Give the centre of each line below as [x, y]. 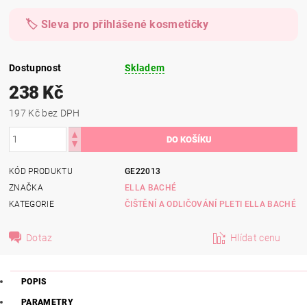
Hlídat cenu [256, 237]
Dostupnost [35, 67]
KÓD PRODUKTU [41, 171]
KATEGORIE [32, 204]
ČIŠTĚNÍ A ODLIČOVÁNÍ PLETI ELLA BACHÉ [227, 204]
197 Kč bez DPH [61, 113]
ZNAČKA [26, 187]
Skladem [145, 67]
